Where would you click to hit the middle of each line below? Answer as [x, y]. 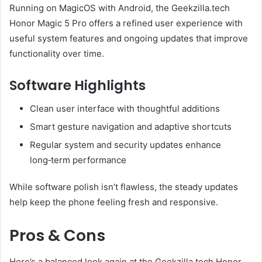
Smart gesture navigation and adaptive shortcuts [131, 127]
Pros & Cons [57, 236]
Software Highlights [77, 85]
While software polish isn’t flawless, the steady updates [124, 187]
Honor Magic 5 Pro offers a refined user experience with [126, 23]
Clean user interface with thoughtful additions [125, 109]
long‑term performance [78, 160]
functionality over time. [57, 53]
